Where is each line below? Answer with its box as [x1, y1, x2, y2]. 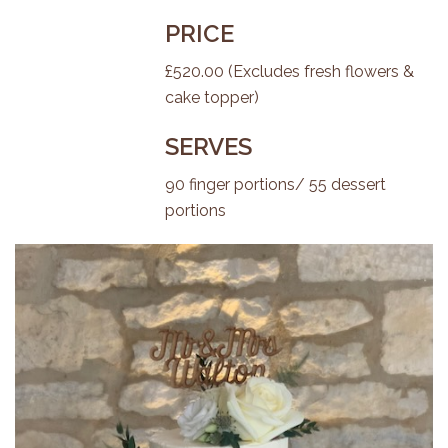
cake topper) [165, 88, 259, 107]
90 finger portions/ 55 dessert [165, 175, 386, 194]
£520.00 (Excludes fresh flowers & [165, 62, 414, 81]
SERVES [165, 132, 252, 161]
